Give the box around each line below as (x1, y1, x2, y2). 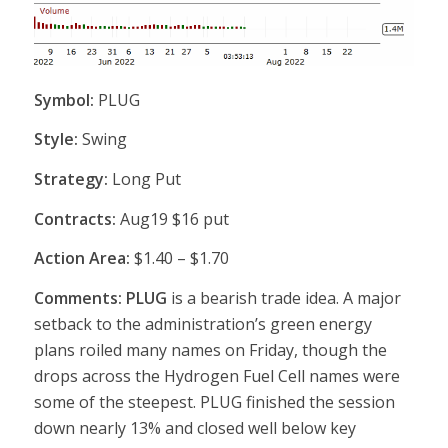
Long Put (107, 167, 181, 190)
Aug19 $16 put (115, 207, 229, 230)
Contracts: (33, 207, 116, 230)
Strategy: (33, 167, 108, 190)
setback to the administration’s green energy (33, 312, 372, 335)
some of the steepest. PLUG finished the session (33, 390, 395, 413)
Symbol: (33, 88, 94, 111)
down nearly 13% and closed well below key (33, 416, 356, 439)
